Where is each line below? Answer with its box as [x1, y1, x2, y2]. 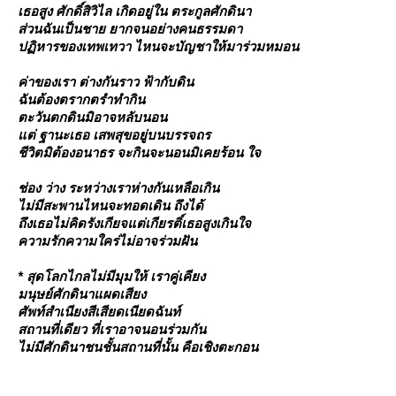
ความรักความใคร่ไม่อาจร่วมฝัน [18, 233, 197, 248]
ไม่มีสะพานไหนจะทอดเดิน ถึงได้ [18, 198, 203, 213]
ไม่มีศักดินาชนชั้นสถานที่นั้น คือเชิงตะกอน [18, 339, 258, 354]
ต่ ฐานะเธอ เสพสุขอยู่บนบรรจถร [18, 127, 210, 142]
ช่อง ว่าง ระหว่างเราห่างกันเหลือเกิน [18, 180, 219, 195]
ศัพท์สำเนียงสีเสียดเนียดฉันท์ [18, 304, 180, 319]
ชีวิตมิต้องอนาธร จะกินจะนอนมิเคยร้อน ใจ [18, 145, 261, 160]
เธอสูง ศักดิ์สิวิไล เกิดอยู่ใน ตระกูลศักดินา [18, 4, 251, 19]
